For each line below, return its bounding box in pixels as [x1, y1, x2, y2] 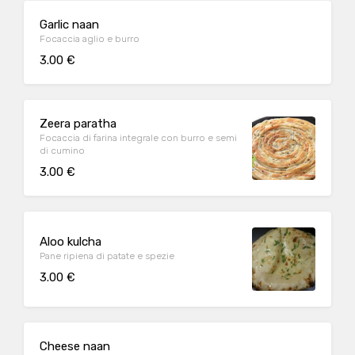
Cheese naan [40, 339, 110, 353]
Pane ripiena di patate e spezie [40, 250, 174, 261]
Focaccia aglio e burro [40, 33, 139, 44]
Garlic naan [40, 17, 99, 32]
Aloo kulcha [40, 234, 101, 249]
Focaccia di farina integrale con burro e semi [40, 132, 237, 143]
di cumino [40, 145, 85, 156]
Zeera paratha [40, 116, 116, 131]
